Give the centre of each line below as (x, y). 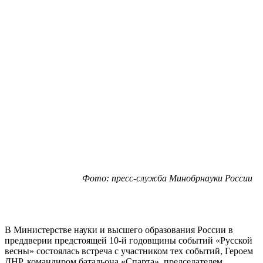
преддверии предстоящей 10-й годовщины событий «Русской (129, 240)
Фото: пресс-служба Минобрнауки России (167, 178)
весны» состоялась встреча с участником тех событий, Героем (129, 251)
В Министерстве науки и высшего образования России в (119, 230)
